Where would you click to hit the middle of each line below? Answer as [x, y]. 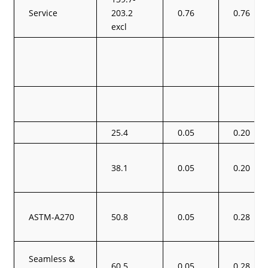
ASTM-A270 [52, 217]
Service [43, 13]
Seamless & [52, 258]
